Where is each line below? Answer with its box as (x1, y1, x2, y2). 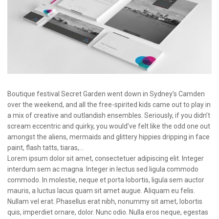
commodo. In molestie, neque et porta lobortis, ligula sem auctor (7, 175, 204, 184)
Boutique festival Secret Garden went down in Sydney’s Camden (7, 89, 205, 98)
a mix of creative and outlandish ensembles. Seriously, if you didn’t (7, 111, 210, 119)
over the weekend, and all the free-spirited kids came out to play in (7, 100, 211, 109)
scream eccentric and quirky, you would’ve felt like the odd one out (7, 122, 210, 130)
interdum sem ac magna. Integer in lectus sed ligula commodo (7, 165, 198, 173)
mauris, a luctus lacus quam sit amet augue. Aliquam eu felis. (7, 186, 195, 195)
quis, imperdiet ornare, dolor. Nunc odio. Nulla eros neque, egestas (7, 208, 208, 216)
